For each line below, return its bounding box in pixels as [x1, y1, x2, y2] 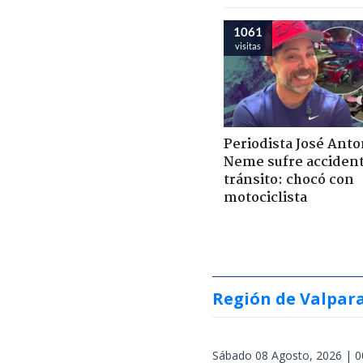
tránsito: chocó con [224, 169, 354, 191]
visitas [235, 40, 261, 51]
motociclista [224, 186, 307, 209]
